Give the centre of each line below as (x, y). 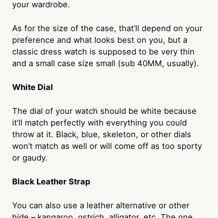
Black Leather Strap (51, 181)
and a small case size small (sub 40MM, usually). (105, 64)
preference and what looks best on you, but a (100, 40)
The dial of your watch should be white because (104, 111)
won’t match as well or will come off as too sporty (107, 146)
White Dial (32, 87)
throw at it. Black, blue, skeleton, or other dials (101, 135)
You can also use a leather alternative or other (100, 205)
